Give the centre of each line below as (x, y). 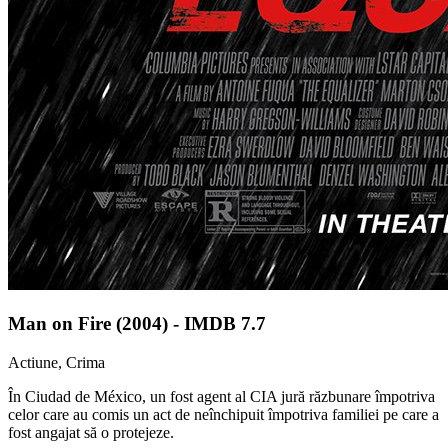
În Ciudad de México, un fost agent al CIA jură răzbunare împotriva (221, 396)
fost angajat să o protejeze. (91, 432)
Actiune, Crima (56, 362)
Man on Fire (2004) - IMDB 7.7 (137, 324)
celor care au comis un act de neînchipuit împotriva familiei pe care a (223, 414)
